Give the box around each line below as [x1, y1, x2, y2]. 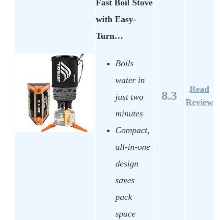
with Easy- [96, 14, 136, 25]
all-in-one [115, 141, 150, 152]
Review [186, 97, 213, 108]
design [115, 158, 138, 168]
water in [115, 75, 145, 85]
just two [115, 91, 143, 102]
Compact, [115, 125, 150, 135]
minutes [115, 108, 143, 118]
